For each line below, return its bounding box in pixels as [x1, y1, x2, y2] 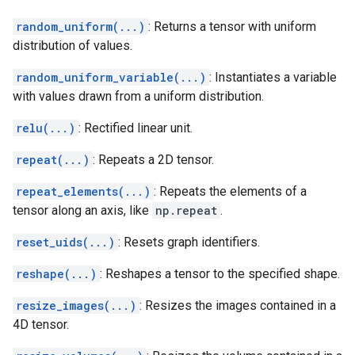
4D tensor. [13, 317, 69, 332]
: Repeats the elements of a [154, 184, 307, 199]
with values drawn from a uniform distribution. [13, 89, 264, 104]
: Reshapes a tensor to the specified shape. [100, 266, 340, 281]
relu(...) [16, 120, 75, 136]
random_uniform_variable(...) [16, 70, 206, 85]
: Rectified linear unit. [78, 120, 193, 136]
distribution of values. [13, 38, 132, 53]
